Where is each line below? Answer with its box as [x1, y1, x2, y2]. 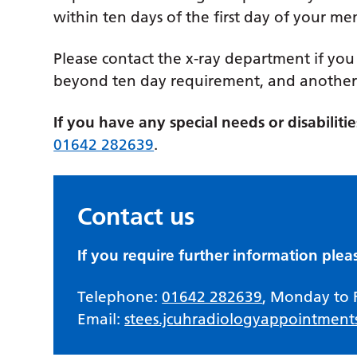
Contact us [77, 202, 195, 232]
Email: [77, 310, 125, 329]
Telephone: [77, 288, 163, 307]
